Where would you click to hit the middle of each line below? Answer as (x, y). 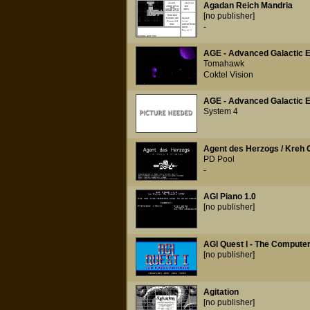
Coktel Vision (228, 75)
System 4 (220, 111)
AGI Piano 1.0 (229, 197)
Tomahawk (224, 64)
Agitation (221, 292)
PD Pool (219, 159)
